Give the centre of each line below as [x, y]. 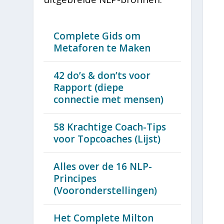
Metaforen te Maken [102, 48]
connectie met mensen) [109, 100]
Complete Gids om [97, 36]
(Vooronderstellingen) [105, 191]
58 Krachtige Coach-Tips [110, 127]
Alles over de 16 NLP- [103, 167]
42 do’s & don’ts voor [102, 76]
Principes [75, 179]
